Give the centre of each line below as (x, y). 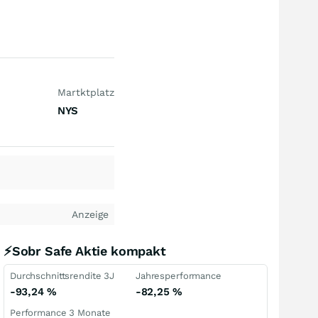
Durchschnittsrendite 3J (62, 276)
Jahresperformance (179, 276)
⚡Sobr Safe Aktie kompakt (85, 251)
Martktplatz (86, 92)
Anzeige (90, 214)
